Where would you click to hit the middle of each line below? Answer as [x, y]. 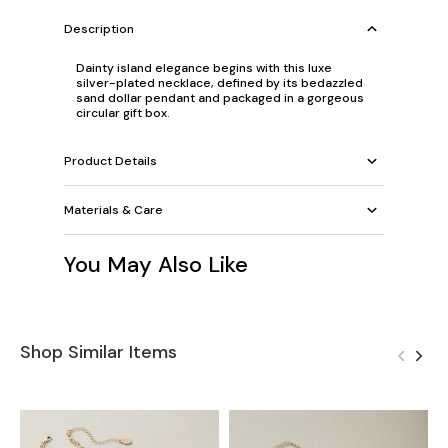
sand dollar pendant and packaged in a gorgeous [220, 98]
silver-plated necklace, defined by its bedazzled [219, 83]
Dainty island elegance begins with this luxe [204, 68]
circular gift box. [123, 113]
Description [99, 28]
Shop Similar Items [98, 352]
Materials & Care [113, 209]
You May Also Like [156, 265]
